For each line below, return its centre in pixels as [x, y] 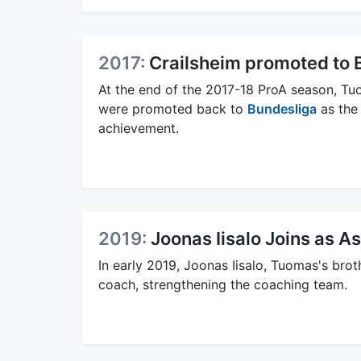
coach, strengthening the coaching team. [223, 284]
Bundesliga [282, 108]
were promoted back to [173, 108]
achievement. [139, 128]
